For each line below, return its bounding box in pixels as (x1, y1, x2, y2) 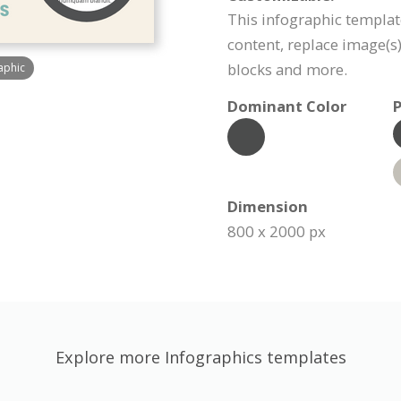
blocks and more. (227, 59, 347, 80)
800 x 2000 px (227, 221, 326, 242)
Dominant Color (227, 96, 346, 116)
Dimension (227, 196, 308, 217)
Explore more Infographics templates (55, 346, 346, 368)
